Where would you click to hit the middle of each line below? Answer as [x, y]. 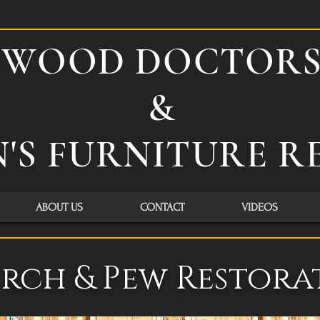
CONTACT [162, 207]
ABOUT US [59, 207]
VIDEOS [260, 207]
